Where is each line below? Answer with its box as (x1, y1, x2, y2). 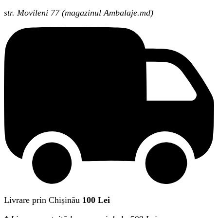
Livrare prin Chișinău (4, 195, 80, 205)
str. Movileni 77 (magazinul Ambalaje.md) (4, 7, 153, 18)
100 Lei (82, 195, 110, 205)
